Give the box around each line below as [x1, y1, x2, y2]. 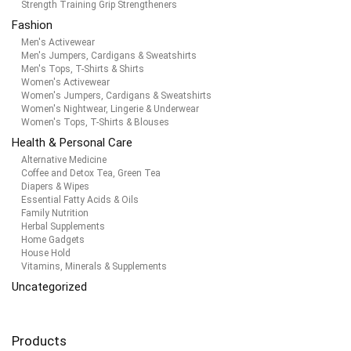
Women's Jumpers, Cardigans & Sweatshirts [21, 90, 212, 102]
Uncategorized [12, 280, 87, 295]
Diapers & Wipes [21, 181, 89, 193]
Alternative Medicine [21, 154, 107, 166]
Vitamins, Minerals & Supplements [21, 261, 167, 273]
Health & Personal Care [12, 136, 132, 150]
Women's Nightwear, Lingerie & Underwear [21, 103, 199, 115]
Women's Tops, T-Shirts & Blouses [21, 117, 169, 128]
